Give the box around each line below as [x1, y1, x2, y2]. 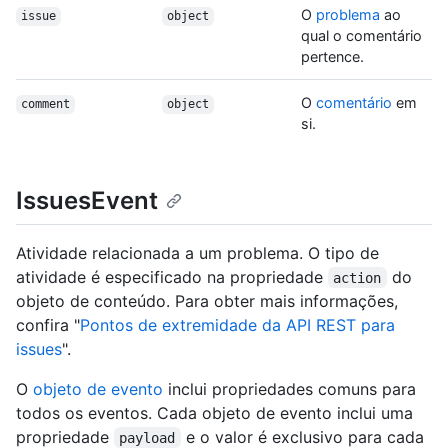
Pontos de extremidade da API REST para [80, 314, 395, 335]
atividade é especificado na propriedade [16, 266, 328, 287]
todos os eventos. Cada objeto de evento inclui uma [16, 402, 413, 423]
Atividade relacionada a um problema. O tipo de [16, 242, 379, 263]
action [333, 269, 382, 286]
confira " [16, 314, 80, 335]
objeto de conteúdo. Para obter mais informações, [16, 290, 398, 311]
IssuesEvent [16, 186, 158, 216]
